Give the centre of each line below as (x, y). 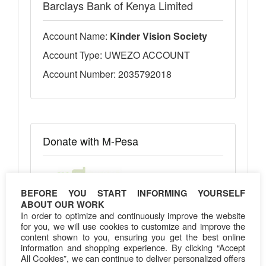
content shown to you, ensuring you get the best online (133, 237)
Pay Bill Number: (80, 207)
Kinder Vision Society (159, 36)
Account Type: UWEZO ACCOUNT (116, 55)
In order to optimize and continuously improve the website (133, 215)
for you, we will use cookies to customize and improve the (133, 226)
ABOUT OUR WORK (63, 205)
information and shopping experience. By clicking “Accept (133, 247)
